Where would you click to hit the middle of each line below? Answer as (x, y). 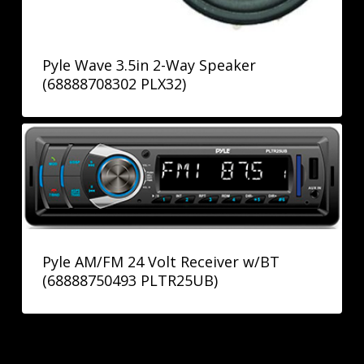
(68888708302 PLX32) (114, 83)
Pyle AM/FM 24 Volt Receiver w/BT (160, 261)
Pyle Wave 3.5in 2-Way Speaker (149, 65)
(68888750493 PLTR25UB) (130, 280)
